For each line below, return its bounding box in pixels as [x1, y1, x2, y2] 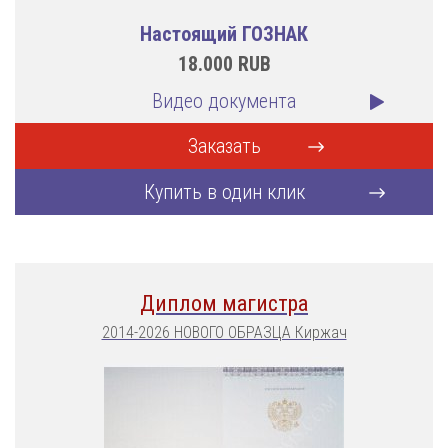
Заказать [187, 134, 261, 158]
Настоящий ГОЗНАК [140, 22, 308, 46]
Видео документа [152, 89, 296, 113]
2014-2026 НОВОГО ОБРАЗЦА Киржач [101, 323, 347, 342]
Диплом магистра [140, 291, 308, 316]
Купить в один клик [143, 180, 305, 204]
